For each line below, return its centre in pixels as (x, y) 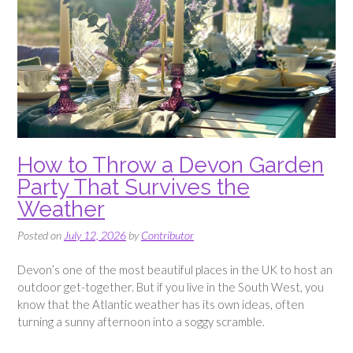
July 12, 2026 (95, 235)
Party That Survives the (134, 187)
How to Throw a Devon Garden (171, 165)
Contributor (167, 235)
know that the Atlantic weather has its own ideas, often (161, 305)
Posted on (41, 235)
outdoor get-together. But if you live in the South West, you (171, 287)
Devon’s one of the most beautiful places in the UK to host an (175, 270)
